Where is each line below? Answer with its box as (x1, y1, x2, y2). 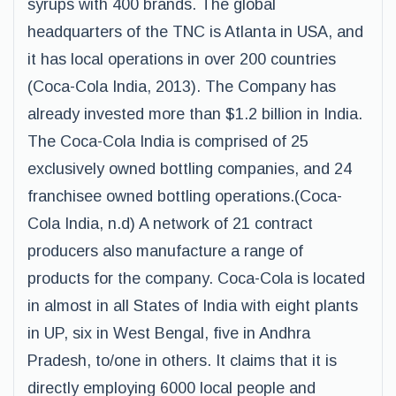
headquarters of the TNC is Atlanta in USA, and (27, 23, 363, 41)
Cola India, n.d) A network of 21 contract (27, 215, 313, 232)
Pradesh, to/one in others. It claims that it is (27, 352, 337, 369)
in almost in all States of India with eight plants (27, 297, 358, 315)
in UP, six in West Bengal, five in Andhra (27, 324, 310, 342)
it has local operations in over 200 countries (27, 50, 336, 68)
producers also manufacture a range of (27, 242, 303, 260)
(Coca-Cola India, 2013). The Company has (27, 78, 336, 95)
